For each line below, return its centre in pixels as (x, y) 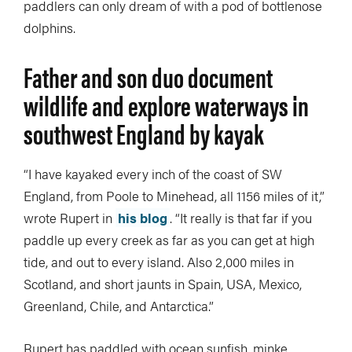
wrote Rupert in (70, 217)
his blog (143, 217)
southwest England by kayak (143, 132)
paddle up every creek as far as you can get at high (169, 239)
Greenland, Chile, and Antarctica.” (119, 305)
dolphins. (49, 27)
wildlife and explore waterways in (166, 104)
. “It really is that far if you (241, 217)
